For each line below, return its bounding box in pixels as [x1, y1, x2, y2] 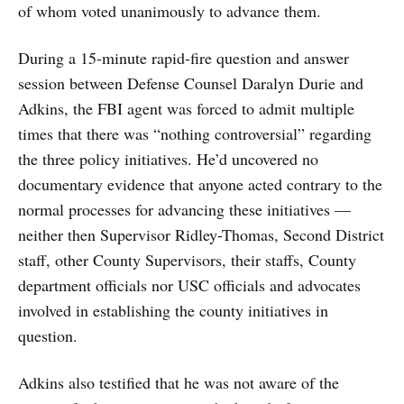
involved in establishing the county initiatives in [18, 299, 328, 321]
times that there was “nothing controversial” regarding [18, 123, 372, 144]
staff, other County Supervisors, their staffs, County [18, 249, 356, 271]
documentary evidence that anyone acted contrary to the [18, 173, 382, 195]
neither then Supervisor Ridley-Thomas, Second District [18, 224, 384, 245]
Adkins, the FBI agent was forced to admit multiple [18, 97, 354, 119]
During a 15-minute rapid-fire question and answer [18, 47, 349, 69]
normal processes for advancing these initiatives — [18, 198, 351, 220]
